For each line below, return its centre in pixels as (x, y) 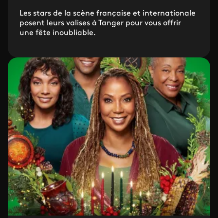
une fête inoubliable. (58, 33)
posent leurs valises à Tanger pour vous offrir (100, 23)
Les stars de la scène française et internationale (108, 13)
